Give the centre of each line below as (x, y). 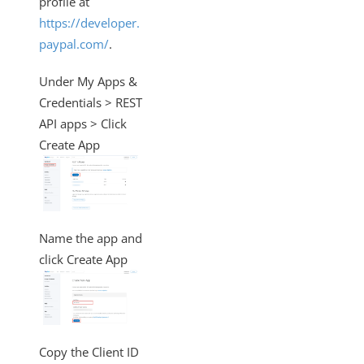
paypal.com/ (74, 44)
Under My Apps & (88, 81)
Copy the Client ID (89, 352)
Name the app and (91, 238)
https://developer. (89, 23)
